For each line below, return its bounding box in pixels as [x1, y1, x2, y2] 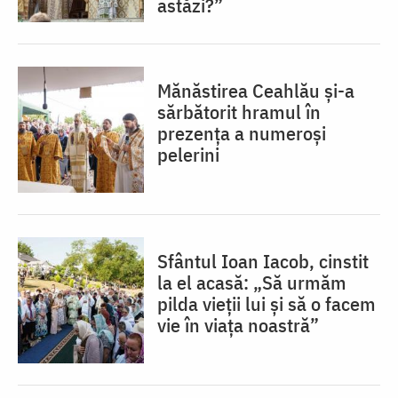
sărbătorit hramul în [157, 99, 321, 125]
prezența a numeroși [157, 120, 326, 147]
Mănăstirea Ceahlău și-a [157, 77, 354, 104]
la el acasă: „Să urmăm [157, 269, 346, 296]
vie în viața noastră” [157, 312, 319, 338]
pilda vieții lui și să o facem [157, 291, 376, 317]
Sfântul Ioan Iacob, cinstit [157, 248, 369, 275]
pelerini [157, 141, 219, 168]
